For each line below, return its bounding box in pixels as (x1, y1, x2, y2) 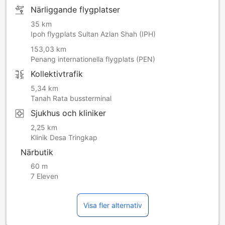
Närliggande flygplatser (31, 4, 120, 15)
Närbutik (21, 147, 53, 157)
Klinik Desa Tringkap (31, 133, 97, 142)
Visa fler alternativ (83, 200, 142, 209)
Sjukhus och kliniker (31, 107, 106, 118)
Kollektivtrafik (31, 68, 83, 79)
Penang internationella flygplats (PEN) (31, 54, 155, 63)
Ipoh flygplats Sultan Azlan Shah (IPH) (31, 29, 156, 38)
